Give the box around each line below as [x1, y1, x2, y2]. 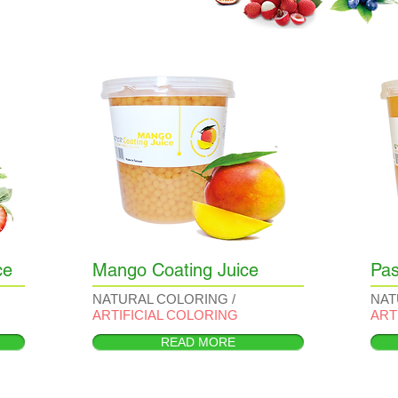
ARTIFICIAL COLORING [92, 307, 238, 322]
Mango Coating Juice [92, 259, 259, 281]
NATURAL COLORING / [92, 291, 235, 306]
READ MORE [161, 335, 235, 349]
